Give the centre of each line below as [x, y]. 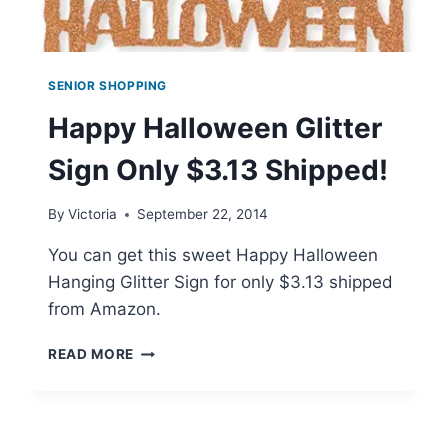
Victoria [93, 214]
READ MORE [91, 354]
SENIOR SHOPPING [107, 85]
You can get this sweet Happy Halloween [213, 255]
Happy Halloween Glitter [215, 127]
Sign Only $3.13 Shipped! [218, 169]
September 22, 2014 [203, 214]
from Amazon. [104, 309]
